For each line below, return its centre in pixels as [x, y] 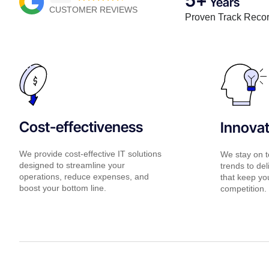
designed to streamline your [72, 165]
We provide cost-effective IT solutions [90, 153]
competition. [243, 188]
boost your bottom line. [63, 188]
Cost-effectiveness [81, 127]
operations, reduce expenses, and [84, 176]
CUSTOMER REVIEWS [93, 9]
